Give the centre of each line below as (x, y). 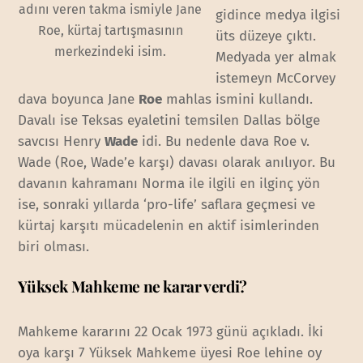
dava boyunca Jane (79, 99)
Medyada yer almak (276, 57)
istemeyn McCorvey (276, 78)
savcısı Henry (62, 141)
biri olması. (54, 246)
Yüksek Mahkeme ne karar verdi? (132, 286)
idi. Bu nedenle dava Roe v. (224, 141)
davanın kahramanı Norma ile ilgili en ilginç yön (169, 183)
